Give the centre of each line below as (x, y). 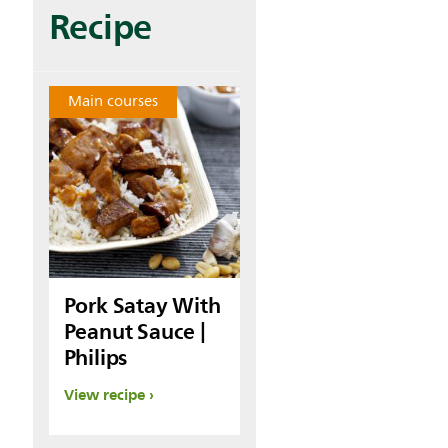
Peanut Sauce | (134, 331)
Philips (95, 357)
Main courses (112, 101)
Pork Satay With (142, 305)
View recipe (104, 394)
